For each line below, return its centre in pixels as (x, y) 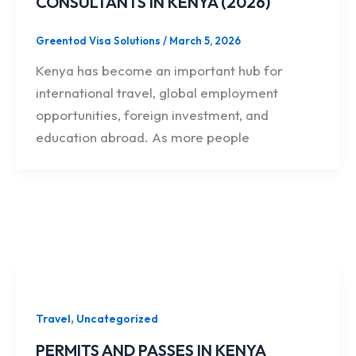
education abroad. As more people (143, 137)
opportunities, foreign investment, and (153, 115)
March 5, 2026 (205, 40)
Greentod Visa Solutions (100, 40)
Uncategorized (118, 319)
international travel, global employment (157, 93)
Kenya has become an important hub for (160, 71)
